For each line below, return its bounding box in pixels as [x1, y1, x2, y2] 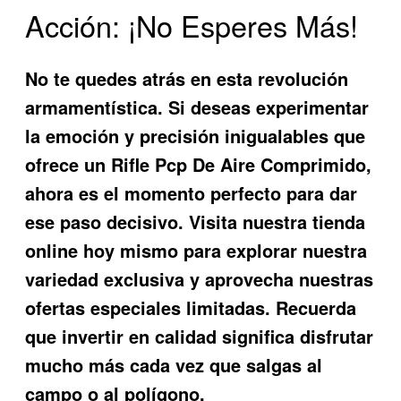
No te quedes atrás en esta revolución [25, 64, 349, 91]
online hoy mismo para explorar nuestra [25, 236, 368, 263]
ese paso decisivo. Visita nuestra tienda [25, 208, 366, 235]
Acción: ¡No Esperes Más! [25, 4, 359, 47]
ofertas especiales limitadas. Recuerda [25, 294, 357, 320]
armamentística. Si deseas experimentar [25, 93, 370, 120]
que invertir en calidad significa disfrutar [25, 322, 374, 349]
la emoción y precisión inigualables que [25, 122, 366, 149]
